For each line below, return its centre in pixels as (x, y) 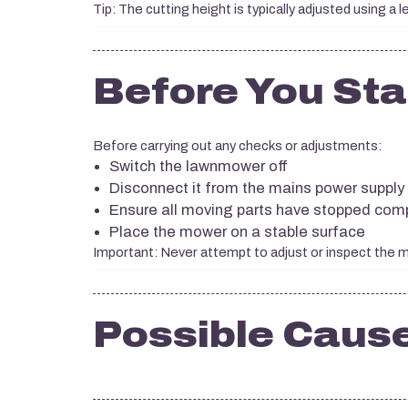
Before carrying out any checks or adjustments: (237, 146)
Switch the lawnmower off (199, 166)
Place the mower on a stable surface (237, 232)
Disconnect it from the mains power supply (257, 188)
